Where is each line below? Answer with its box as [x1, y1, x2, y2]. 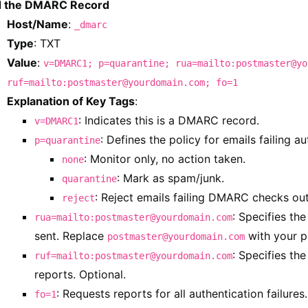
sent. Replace [34, 229, 107, 243]
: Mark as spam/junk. [116, 171, 224, 185]
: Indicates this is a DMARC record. [78, 113, 259, 127]
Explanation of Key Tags [6, 94, 135, 108]
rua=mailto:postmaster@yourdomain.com [34, 212, 232, 223]
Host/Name [6, 17, 68, 31]
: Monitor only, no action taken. [83, 152, 245, 166]
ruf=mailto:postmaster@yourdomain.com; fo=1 [6, 77, 238, 88]
